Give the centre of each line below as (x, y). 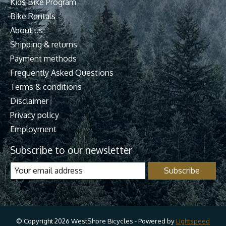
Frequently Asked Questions (62, 72)
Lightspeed (193, 220)
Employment (33, 129)
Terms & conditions (46, 87)
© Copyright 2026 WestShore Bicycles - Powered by (96, 220)
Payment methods (43, 58)
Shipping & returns (44, 44)
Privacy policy (35, 115)
